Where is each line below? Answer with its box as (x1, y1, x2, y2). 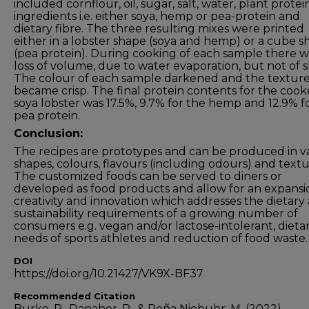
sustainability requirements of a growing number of (14, 207, 298, 220)
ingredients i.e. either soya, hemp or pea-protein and (14, 10, 300, 23)
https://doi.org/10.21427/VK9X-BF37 (14, 267, 203, 280)
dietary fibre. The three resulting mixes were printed (14, 22, 304, 35)
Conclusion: (14, 127, 83, 140)
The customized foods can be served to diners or (14, 170, 282, 183)
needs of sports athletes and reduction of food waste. (14, 232, 308, 245)
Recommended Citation (14, 290, 135, 301)
